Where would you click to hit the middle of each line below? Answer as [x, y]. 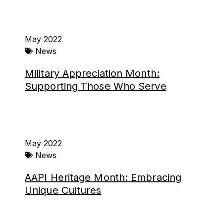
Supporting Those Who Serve [96, 86]
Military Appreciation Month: [92, 73]
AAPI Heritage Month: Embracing [103, 177]
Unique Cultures [63, 190]
